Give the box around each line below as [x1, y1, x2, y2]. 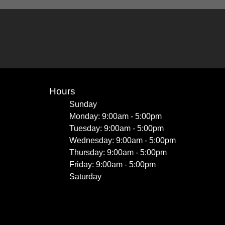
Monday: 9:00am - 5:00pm [69, 112, 162, 121]
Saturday [69, 172, 101, 181]
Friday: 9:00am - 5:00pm [69, 160, 156, 169]
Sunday [69, 100, 97, 108]
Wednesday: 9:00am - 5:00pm [69, 136, 176, 145]
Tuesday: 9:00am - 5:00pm [69, 124, 164, 133]
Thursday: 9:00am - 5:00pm [69, 148, 167, 157]
